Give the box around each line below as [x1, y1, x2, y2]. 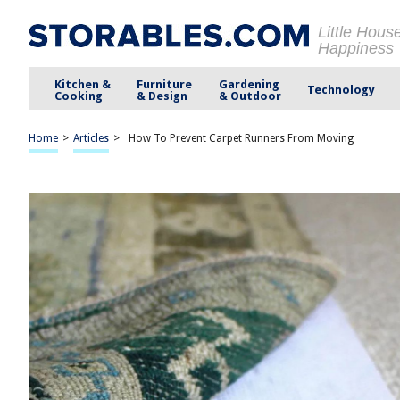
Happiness [318, 39, 394, 57]
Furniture [137, 77, 193, 91]
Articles [73, 132, 109, 145]
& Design [137, 88, 188, 103]
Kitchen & [54, 77, 112, 91]
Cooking [54, 88, 104, 103]
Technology [306, 83, 375, 96]
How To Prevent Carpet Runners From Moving [129, 132, 354, 145]
